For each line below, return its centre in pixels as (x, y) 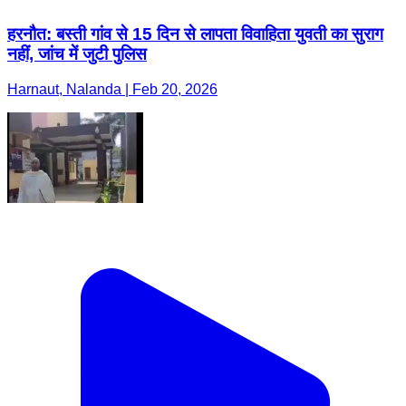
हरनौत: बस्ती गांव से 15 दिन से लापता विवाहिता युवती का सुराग (195, 34)
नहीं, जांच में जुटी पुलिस (77, 54)
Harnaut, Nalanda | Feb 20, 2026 (112, 90)
